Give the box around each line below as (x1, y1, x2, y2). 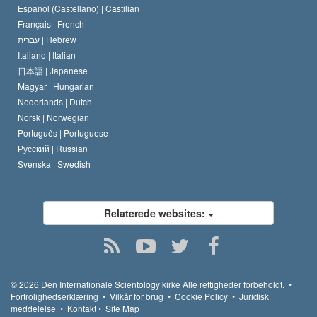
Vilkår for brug (110, 290, 163, 303)
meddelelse (11, 302, 56, 315)
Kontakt (67, 302, 96, 315)
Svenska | (18, 158, 57, 171)
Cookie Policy (175, 290, 228, 303)
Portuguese (64, 127, 108, 139)
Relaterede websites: (103, 206, 208, 221)
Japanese (50, 64, 88, 77)
